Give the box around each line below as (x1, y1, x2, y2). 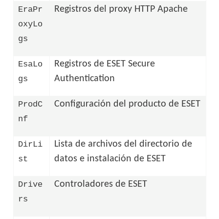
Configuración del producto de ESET (54, 99, 201, 109)
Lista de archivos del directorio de (54, 139, 193, 149)
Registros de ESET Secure (54, 59, 155, 69)
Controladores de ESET (54, 179, 148, 189)
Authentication (54, 73, 115, 84)
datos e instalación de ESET (54, 153, 166, 164)
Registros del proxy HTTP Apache (54, 4, 188, 14)
